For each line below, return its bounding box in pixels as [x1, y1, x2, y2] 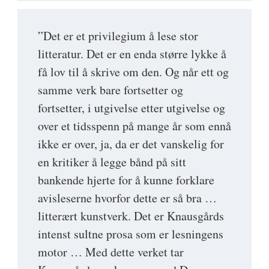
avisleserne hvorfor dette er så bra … [38, 189, 217, 206]
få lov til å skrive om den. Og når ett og [38, 63, 229, 80]
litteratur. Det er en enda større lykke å [38, 45, 226, 62]
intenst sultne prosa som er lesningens [38, 225, 223, 242]
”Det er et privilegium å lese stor [38, 27, 198, 44]
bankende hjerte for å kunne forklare [38, 171, 214, 188]
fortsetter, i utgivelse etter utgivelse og [38, 99, 225, 116]
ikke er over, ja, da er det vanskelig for [38, 135, 224, 152]
